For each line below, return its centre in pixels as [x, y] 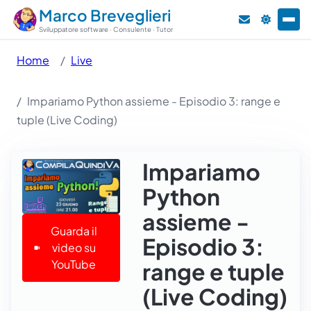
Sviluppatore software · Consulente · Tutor [106, 29]
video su [74, 247]
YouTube [74, 264]
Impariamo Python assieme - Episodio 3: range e [154, 101]
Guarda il [74, 230]
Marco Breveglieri [105, 15]
